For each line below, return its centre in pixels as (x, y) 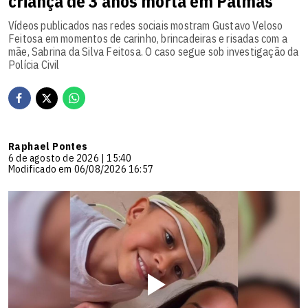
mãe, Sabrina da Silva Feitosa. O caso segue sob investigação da (154, 52)
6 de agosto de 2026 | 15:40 (70, 158)
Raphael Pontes (48, 146)
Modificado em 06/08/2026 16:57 (81, 169)
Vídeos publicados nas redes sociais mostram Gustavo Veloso (146, 26)
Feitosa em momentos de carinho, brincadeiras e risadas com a (148, 39)
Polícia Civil (34, 65)
